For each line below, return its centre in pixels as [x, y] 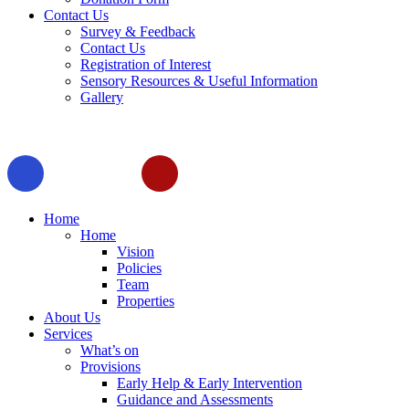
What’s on [110, 350]
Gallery [102, 97]
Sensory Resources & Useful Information [199, 80]
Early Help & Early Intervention [210, 383]
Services [68, 333]
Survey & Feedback [138, 31]
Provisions [110, 366]
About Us [72, 317]
